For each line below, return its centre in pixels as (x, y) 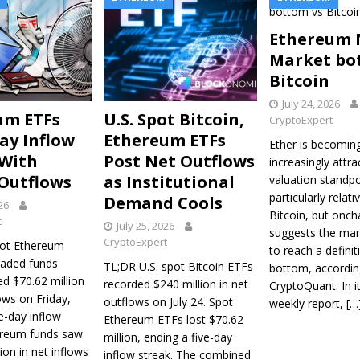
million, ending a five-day (168, 337)
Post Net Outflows (179, 161)
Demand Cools (163, 202)
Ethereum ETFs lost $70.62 (173, 319)
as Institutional (169, 182)
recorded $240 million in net (176, 284)
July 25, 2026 (145, 225)
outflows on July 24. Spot (168, 301)
